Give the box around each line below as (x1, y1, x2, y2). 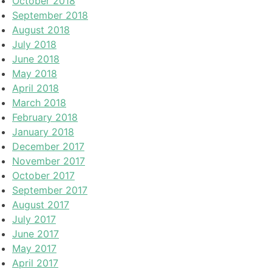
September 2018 (12, 8, 88, 21)
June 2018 (12, 52, 59, 65)
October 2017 (12, 169, 75, 182)
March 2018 (12, 96, 66, 109)
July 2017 (12, 212, 56, 225)
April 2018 (12, 81, 59, 94)
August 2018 (12, 23, 70, 36)
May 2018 (12, 67, 57, 80)
